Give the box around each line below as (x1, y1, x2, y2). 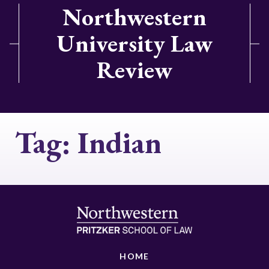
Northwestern (62, 1, 207, 32)
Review (97, 54, 172, 85)
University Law (56, 28, 213, 59)
